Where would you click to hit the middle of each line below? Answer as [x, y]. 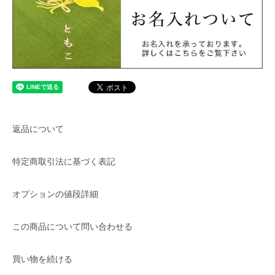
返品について [38, 129]
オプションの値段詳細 [55, 194]
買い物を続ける [42, 259]
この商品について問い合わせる [72, 226]
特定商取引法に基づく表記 [64, 161]
